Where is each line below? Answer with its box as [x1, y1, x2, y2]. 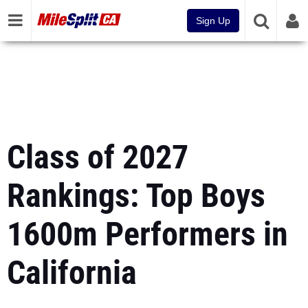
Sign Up [196, 15, 230, 26]
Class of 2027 [7, 137, 188, 177]
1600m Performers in [7, 214, 288, 254]
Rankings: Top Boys [7, 176, 265, 215]
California [7, 253, 137, 292]
